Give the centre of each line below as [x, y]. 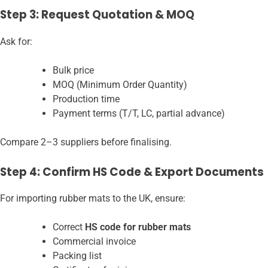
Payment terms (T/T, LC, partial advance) [139, 113]
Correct [69, 227]
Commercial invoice [94, 242]
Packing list [77, 256]
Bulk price [73, 70]
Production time [86, 99]
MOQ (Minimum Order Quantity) [120, 84]
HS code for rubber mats [138, 227]
